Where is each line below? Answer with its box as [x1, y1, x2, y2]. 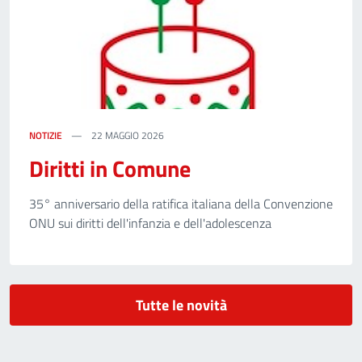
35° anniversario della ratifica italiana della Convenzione [29, 194, 333, 213]
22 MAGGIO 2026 [89, 128, 164, 143]
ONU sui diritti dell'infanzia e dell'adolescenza [29, 213, 271, 233]
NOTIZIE [29, 128, 62, 143]
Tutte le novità [135, 294, 227, 316]
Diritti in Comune [29, 151, 191, 186]
